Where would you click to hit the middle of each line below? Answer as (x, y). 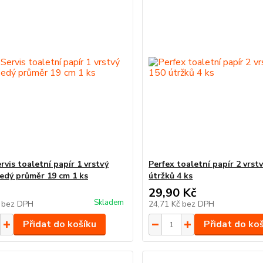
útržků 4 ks (171, 176)
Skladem (109, 203)
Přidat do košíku (59, 224)
